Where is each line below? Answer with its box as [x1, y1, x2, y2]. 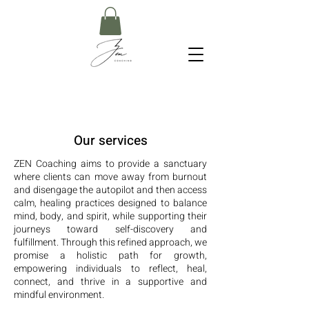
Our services [73, 130, 148, 150]
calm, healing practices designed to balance [14, 195, 207, 210]
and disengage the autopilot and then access [14, 182, 207, 197]
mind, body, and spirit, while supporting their [14, 208, 207, 223]
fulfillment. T [14, 235, 66, 250]
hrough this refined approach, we [66, 235, 207, 250]
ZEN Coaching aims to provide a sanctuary [14, 156, 207, 171]
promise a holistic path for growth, [14, 248, 207, 263]
